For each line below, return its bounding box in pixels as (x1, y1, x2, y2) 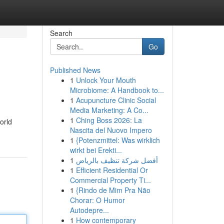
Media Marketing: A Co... (69, 105, 148, 115)
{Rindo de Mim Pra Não (75, 185, 150, 195)
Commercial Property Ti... (69, 175, 151, 185)
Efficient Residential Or (75, 165, 148, 175)
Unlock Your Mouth (75, 75, 136, 85)
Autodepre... (69, 205, 109, 215)
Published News (49, 65, 100, 75)
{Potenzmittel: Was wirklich (75, 135, 160, 145)
